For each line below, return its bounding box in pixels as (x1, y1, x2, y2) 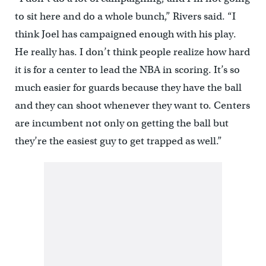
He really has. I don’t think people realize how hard (14, 46, 250, 59)
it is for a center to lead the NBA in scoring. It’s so (14, 64, 240, 77)
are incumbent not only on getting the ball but (14, 117, 229, 130)
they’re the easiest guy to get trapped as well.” (14, 135, 222, 148)
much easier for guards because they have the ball (14, 81, 242, 94)
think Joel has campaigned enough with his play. (14, 28, 236, 41)
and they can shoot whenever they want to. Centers (14, 99, 250, 112)
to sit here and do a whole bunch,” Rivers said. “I (14, 10, 236, 23)
